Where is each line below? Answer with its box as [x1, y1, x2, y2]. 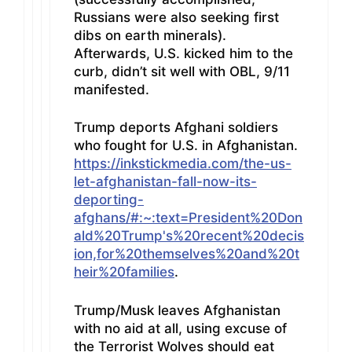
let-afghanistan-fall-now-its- [74, 174, 257, 190]
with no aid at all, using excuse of [74, 320, 287, 336]
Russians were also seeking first [74, 9, 279, 25]
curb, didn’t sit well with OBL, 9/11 [74, 63, 290, 79]
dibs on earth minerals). [74, 27, 226, 43]
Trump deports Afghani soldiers [74, 119, 278, 136]
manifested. [74, 81, 149, 97]
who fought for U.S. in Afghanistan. [74, 137, 298, 154]
